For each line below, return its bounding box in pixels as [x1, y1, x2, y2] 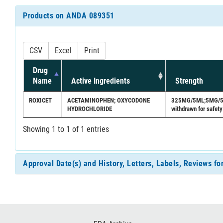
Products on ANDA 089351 [23, 10, 114, 20]
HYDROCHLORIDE [67, 105, 112, 112]
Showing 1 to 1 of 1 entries [23, 124, 109, 134]
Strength [175, 76, 203, 86]
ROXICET [29, 96, 52, 104]
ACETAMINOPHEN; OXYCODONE [67, 96, 150, 104]
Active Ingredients [71, 76, 130, 86]
